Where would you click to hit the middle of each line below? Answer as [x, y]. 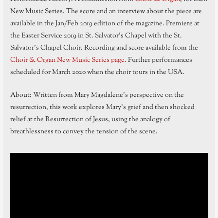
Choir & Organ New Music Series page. [68, 60]
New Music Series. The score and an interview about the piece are [106, 12]
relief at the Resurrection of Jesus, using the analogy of [90, 119]
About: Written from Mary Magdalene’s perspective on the [97, 95]
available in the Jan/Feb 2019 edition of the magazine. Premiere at [105, 24]
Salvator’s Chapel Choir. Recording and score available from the [104, 48]
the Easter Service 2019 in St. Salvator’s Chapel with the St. [96, 36]
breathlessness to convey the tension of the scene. [84, 131]
